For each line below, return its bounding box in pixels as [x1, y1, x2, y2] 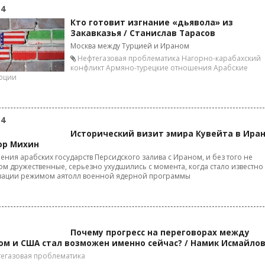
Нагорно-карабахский [182, 53, 261, 63]
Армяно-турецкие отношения [106, 63, 212, 73]
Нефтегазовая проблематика [77, 53, 180, 63]
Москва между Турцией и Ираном [70, 41, 189, 51]
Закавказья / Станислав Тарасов [70, 28, 215, 38]
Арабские [214, 63, 248, 73]
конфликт [70, 63, 104, 73]
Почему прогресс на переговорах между [70, 227, 250, 238]
